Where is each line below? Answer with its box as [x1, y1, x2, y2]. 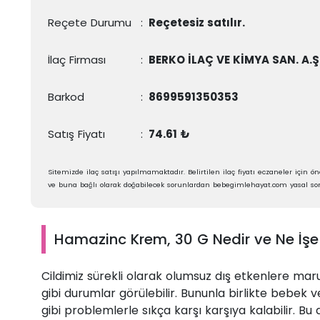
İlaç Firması [48, 52, 106, 67]
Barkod [48, 89, 84, 104]
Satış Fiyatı [48, 126, 105, 141]
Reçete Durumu [48, 15, 131, 30]
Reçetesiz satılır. [149, 15, 245, 30]
